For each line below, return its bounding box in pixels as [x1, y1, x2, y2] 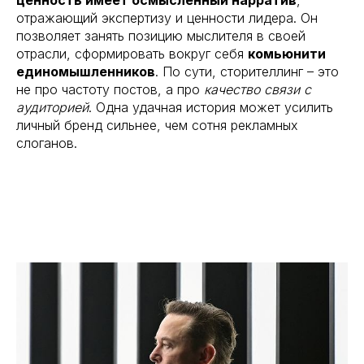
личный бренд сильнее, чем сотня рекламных [16, 116, 298, 133]
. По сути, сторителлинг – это [155, 63, 339, 80]
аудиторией [16, 98, 89, 115]
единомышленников [16, 63, 155, 80]
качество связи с [204, 80, 311, 97]
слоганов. [16, 134, 77, 151]
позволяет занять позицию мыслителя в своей [16, 27, 305, 44]
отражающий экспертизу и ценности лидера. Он [16, 9, 318, 26]
